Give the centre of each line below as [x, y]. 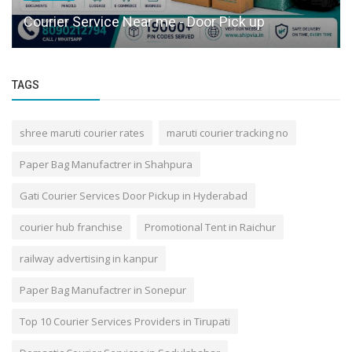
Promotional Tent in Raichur [210, 227]
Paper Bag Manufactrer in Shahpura [106, 164]
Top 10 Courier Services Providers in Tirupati [125, 321]
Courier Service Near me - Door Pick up [144, 21]
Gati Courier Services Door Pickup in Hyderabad [134, 195]
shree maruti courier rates [82, 132]
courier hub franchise [71, 227]
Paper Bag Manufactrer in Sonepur [103, 290]
